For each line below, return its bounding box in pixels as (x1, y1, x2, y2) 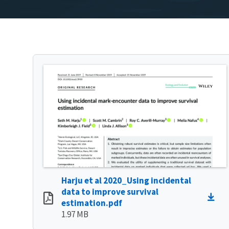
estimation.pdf (61, 197, 122, 209)
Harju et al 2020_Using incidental (61, 175, 191, 187)
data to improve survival (61, 186, 158, 198)
